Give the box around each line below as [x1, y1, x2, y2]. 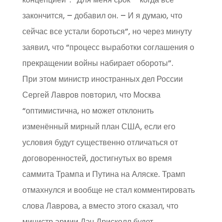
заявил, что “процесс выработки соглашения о [22, 42, 194, 53]
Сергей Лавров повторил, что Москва [22, 89, 161, 101]
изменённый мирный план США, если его [22, 121, 175, 132]
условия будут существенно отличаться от [22, 137, 178, 148]
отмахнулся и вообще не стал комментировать [22, 184, 195, 196]
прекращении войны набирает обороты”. [22, 57, 173, 69]
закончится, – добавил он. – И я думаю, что [22, 10, 182, 21]
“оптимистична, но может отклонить [22, 105, 154, 116]
